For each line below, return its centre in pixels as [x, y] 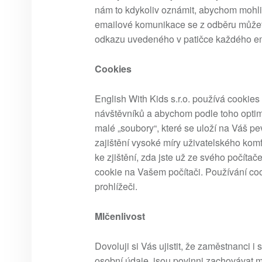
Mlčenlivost [120, 216]
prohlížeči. [116, 187]
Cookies [113, 69]
